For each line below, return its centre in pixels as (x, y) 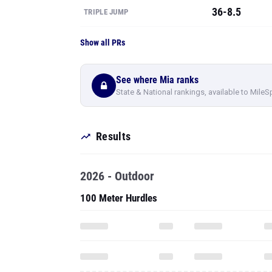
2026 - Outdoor (117, 109)
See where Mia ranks (157, 12)
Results (114, 69)
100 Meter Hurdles (119, 131)
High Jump (102, 216)
